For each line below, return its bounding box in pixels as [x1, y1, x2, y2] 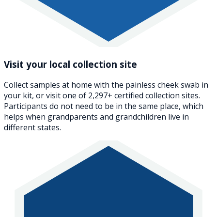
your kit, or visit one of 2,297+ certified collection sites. [4, 90, 200, 101]
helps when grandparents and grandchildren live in [4, 111, 189, 122]
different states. [4, 122, 61, 133]
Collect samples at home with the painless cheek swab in [4, 79, 208, 90]
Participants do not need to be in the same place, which [4, 101, 203, 111]
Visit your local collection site [4, 58, 137, 71]
